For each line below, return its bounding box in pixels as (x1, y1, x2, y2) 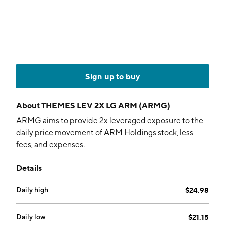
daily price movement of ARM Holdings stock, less (16, 128, 193, 137)
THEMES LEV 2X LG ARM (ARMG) (41, 100, 170, 110)
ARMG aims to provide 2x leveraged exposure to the (16, 116, 203, 125)
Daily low (16, 213, 46, 221)
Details (16, 163, 42, 173)
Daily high (16, 186, 48, 194)
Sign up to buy (85, 71, 140, 81)
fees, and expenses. (16, 140, 85, 149)
